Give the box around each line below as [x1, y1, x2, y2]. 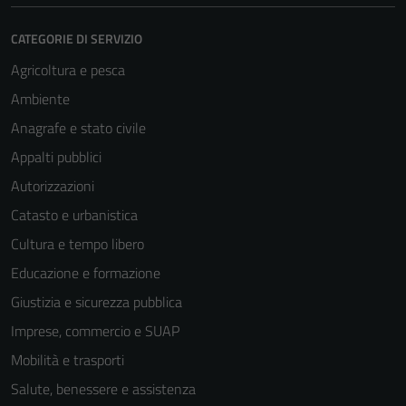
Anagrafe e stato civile [11, 117, 146, 139]
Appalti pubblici [11, 146, 101, 168]
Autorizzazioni [11, 175, 94, 197]
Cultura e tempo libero [11, 233, 144, 255]
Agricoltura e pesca [11, 59, 125, 81]
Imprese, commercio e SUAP [11, 320, 179, 342]
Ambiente [11, 88, 70, 110]
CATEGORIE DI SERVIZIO [11, 29, 142, 48]
